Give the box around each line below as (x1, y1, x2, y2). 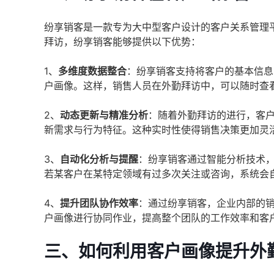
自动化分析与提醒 (60, 153, 138, 165)
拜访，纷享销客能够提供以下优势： (44, 35, 201, 48)
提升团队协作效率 (60, 197, 138, 209)
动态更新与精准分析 (60, 109, 148, 121)
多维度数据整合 (58, 65, 127, 77)
